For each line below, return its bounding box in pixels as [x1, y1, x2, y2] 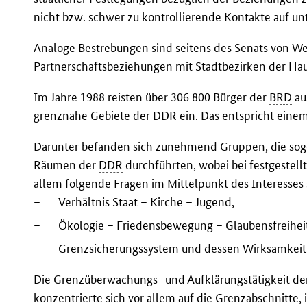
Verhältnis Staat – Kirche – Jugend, [58, 195, 235, 210]
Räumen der [34, 158, 99, 173]
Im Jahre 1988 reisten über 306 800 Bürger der [34, 90, 270, 105]
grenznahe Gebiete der [34, 108, 153, 123]
